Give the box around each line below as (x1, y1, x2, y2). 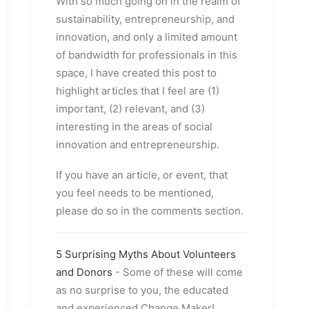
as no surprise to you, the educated (56, 283, 228, 297)
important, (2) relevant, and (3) (56, 102, 205, 116)
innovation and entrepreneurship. (56, 138, 219, 152)
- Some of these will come (112, 266, 243, 279)
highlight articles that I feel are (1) (56, 84, 219, 98)
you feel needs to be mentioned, (56, 186, 214, 200)
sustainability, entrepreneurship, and (56, 12, 235, 26)
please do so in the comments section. (56, 204, 243, 218)
